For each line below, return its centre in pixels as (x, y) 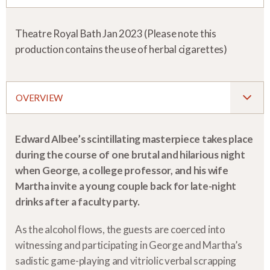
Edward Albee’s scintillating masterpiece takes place (134, 139)
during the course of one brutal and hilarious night (130, 155)
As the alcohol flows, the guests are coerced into (120, 229)
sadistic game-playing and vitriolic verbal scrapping (126, 261)
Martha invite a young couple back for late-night (126, 186)
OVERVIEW (39, 98)
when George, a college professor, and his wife (122, 170)
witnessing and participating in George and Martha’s (129, 245)
